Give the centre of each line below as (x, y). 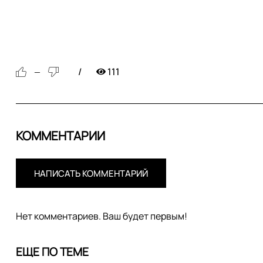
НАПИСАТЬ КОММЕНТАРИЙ (91, 173)
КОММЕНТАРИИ (60, 136)
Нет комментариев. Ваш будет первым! (102, 216)
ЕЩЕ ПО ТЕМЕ (52, 252)
